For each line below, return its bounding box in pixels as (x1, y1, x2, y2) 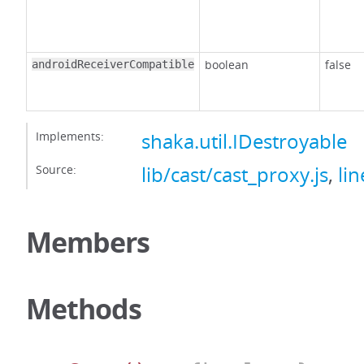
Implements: (36, 128, 104, 145)
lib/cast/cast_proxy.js (141, 162, 328, 188)
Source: (36, 162, 76, 178)
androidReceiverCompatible (32, 58, 194, 71)
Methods (26, 290, 141, 328)
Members (26, 223, 149, 262)
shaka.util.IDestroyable (141, 128, 347, 155)
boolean (205, 57, 249, 73)
